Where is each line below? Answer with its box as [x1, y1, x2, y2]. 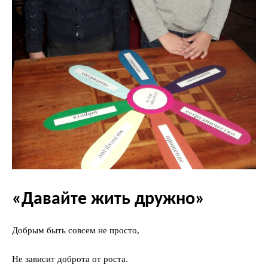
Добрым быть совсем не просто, [12, 226, 139, 236]
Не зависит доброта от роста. [12, 254, 128, 264]
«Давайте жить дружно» [12, 190, 205, 209]
